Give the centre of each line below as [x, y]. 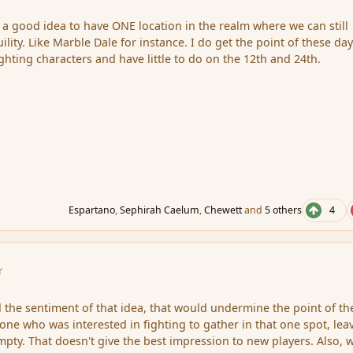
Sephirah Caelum [160, 210]
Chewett [223, 210]
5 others [284, 210]
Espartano [92, 210]
